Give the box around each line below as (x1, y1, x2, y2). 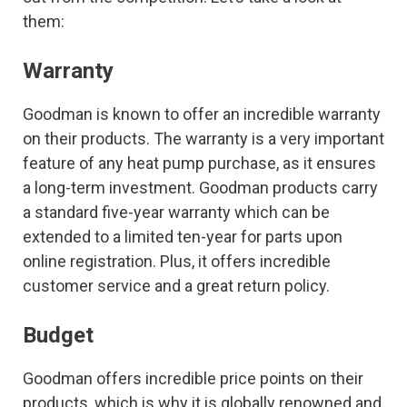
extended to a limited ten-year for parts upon (23, 226, 342, 246)
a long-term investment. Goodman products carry (23, 177, 378, 197)
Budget (23, 322, 94, 348)
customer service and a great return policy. (23, 275, 333, 295)
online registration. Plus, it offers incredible (23, 251, 331, 271)
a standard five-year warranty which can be (23, 202, 330, 222)
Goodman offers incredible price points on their (23, 368, 363, 388)
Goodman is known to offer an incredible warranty (23, 104, 381, 124)
